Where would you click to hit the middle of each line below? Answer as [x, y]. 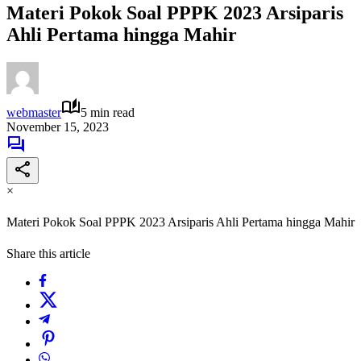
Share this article [48, 254]
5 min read [108, 112]
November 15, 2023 [58, 127]
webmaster [34, 112]
